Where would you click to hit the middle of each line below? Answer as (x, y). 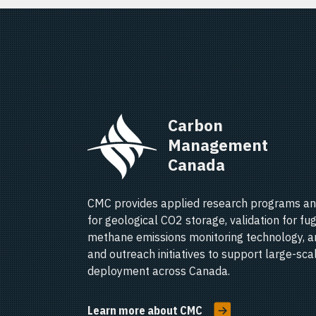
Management (220, 145)
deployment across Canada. (159, 271)
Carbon (197, 125)
